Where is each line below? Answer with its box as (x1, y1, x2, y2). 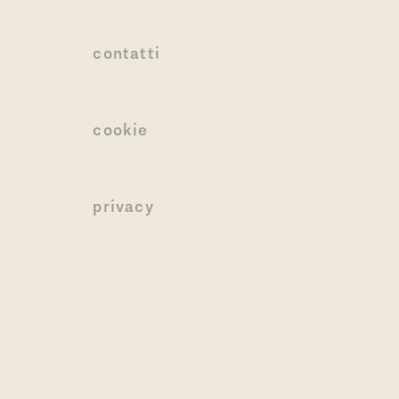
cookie (93, 119, 149, 140)
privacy (93, 196, 154, 216)
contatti (93, 43, 160, 63)
